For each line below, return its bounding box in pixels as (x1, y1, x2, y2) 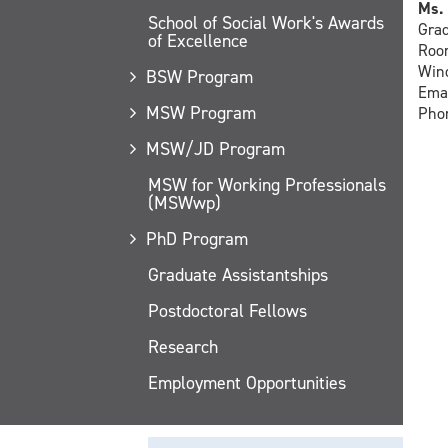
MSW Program (145, 100, 256, 125)
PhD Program (145, 226, 248, 251)
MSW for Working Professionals (148, 172, 386, 197)
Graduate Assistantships (148, 262, 328, 287)
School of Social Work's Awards (148, 10, 384, 35)
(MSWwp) (148, 190, 221, 215)
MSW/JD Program (145, 136, 285, 161)
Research (148, 334, 218, 359)
